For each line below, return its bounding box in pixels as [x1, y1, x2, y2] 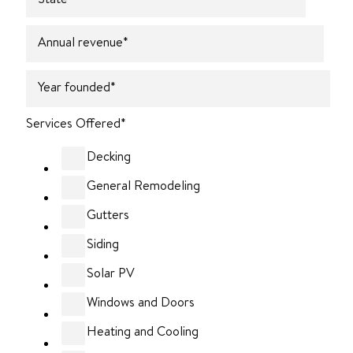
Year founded [38, 77, 110, 95]
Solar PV [87, 263, 135, 281]
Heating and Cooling [87, 321, 199, 340]
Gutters [87, 205, 129, 223]
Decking [87, 147, 131, 165]
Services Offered [26, 114, 121, 132]
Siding [87, 234, 119, 252]
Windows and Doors [87, 292, 195, 310]
